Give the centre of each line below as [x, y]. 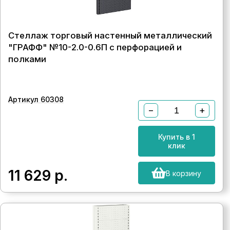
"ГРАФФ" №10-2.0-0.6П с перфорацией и [95, 47]
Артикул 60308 [36, 99]
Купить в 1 [176, 137]
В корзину [184, 173]
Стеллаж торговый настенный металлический [110, 35]
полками [27, 59]
